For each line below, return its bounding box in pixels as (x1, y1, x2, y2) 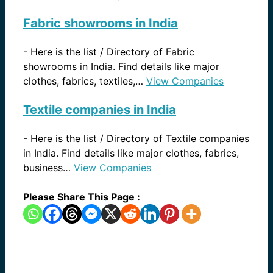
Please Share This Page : (23, 191, 140, 204)
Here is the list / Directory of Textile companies (30, 132, 249, 145)
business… (23, 161, 74, 174)
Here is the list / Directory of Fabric (30, 46, 194, 58)
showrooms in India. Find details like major (23, 60, 219, 73)
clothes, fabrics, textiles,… (23, 75, 146, 88)
